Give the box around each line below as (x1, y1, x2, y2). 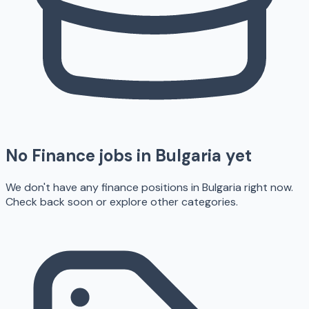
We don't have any (6, 179, 101, 195)
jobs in (95, 144, 155, 166)
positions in (139, 179, 199, 195)
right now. (241, 179, 293, 195)
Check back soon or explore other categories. (6, 194, 238, 209)
